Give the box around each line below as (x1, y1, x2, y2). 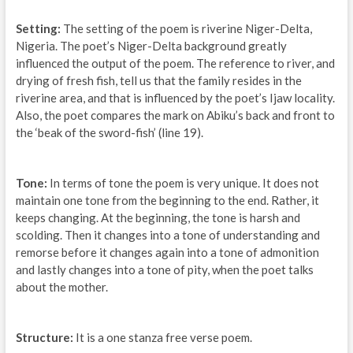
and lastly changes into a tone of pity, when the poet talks (15, 262, 314, 277)
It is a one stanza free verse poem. (72, 330, 252, 345)
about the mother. (15, 280, 108, 295)
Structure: (15, 330, 73, 345)
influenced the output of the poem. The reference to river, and (15, 56, 335, 71)
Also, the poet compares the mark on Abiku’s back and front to (15, 108, 335, 123)
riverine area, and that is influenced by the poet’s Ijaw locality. (15, 91, 335, 106)
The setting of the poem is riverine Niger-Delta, (60, 21, 312, 36)
